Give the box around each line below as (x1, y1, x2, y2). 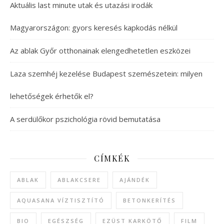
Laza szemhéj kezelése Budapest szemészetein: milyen (10, 68, 202, 79)
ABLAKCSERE (57, 176, 101, 184)
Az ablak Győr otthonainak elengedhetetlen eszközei (10, 45, 190, 56)
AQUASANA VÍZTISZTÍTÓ (17, 196, 104, 204)
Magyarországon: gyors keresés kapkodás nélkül (10, 22, 177, 33)
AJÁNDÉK (119, 176, 150, 184)
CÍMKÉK (94, 153, 130, 164)
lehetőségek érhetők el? (10, 91, 93, 101)
